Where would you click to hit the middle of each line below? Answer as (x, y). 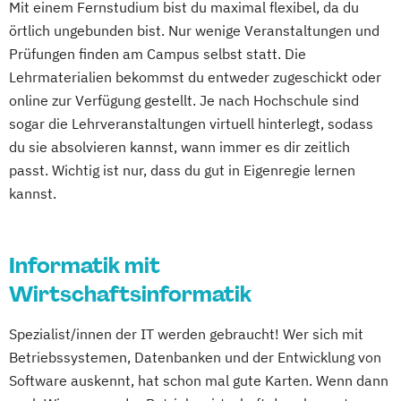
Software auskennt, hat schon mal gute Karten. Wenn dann (199, 380)
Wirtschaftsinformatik (130, 294)
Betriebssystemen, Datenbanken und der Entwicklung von (195, 357)
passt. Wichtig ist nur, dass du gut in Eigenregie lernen (182, 170)
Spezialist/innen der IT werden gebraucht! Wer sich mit (186, 333)
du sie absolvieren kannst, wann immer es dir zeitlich (179, 146)
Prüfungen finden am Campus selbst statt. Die (158, 53)
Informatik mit (85, 265)
